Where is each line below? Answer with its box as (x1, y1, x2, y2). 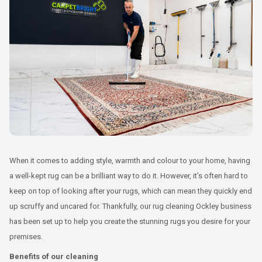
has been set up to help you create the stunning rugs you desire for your (9, 216, 250, 226)
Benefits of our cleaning (9, 251, 98, 261)
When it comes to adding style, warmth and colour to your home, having (9, 156, 250, 165)
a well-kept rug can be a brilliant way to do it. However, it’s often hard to (9, 171, 248, 180)
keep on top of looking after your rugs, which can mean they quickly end (9, 186, 252, 195)
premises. (9, 232, 43, 241)
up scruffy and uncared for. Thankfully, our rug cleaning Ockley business (9, 201, 251, 211)
